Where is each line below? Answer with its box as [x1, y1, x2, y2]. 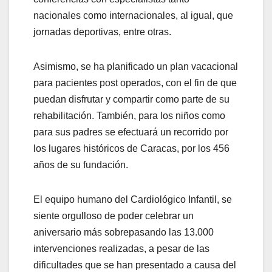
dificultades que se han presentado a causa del [33, 260, 236, 271]
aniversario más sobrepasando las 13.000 [33, 227, 214, 238]
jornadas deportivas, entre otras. [33, 27, 171, 38]
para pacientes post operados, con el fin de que [33, 78, 237, 89]
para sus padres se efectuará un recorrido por [33, 127, 228, 138]
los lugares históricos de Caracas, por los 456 [33, 143, 229, 154]
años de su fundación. [33, 160, 128, 171]
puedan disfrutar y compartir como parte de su [33, 94, 229, 105]
